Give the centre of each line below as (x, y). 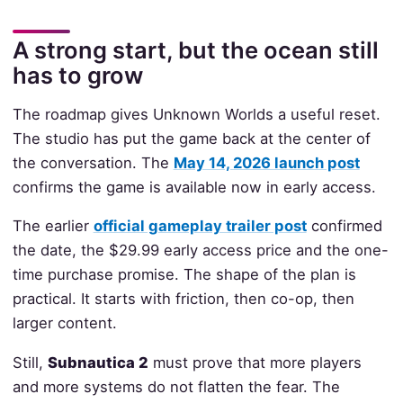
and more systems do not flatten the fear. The (176, 387)
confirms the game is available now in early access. (194, 187)
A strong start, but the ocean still (195, 49)
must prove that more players (255, 363)
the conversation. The (93, 162)
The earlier (53, 226)
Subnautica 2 (98, 363)
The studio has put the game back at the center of (191, 138)
